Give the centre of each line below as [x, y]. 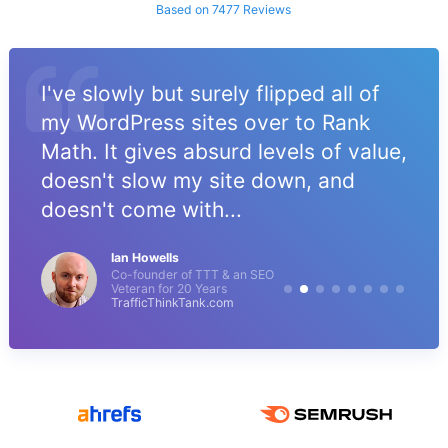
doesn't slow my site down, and [197, 181]
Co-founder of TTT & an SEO [192, 275]
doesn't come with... [141, 210]
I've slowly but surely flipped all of [210, 94]
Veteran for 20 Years [168, 289]
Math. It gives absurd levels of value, [223, 152]
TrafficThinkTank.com [172, 303]
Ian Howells [144, 258]
